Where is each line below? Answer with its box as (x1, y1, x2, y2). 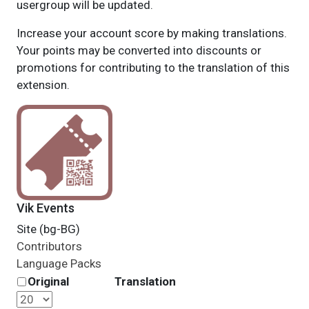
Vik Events (16, 201, 74, 215)
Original (27, 275, 69, 288)
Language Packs (16, 257, 101, 270)
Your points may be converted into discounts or (16, 43, 261, 57)
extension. (16, 78, 70, 92)
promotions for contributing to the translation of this (16, 61, 290, 74)
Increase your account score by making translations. (16, 26, 287, 40)
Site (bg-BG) (16, 222, 80, 236)
